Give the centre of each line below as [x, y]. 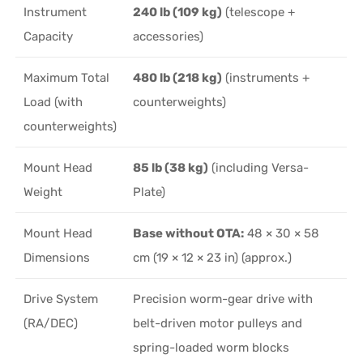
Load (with [53, 102]
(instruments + [266, 77]
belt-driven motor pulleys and [218, 323]
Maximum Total [67, 77]
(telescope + [259, 12]
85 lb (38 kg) [171, 167]
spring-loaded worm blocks [211, 347]
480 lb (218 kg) [178, 77]
